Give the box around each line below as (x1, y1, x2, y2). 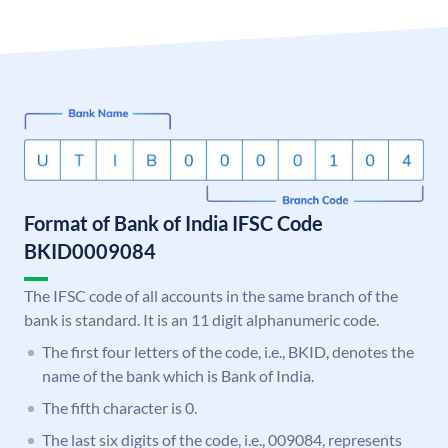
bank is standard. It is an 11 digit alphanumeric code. (24, 310, 379, 330)
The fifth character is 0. (42, 398, 197, 418)
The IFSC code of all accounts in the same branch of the (24, 286, 398, 306)
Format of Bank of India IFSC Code (24, 211, 323, 236)
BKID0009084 (24, 239, 156, 264)
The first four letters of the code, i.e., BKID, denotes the (42, 342, 414, 362)
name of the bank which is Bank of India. (42, 366, 314, 386)
